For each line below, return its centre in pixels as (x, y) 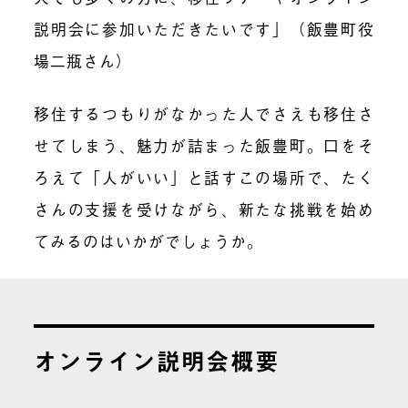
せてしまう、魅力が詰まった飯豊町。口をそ (204, 146)
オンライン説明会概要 (157, 361)
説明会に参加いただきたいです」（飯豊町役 (204, 28)
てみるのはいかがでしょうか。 (149, 241)
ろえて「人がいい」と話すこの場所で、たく (204, 178)
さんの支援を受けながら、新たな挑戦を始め (204, 209)
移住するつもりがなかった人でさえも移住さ (204, 114)
